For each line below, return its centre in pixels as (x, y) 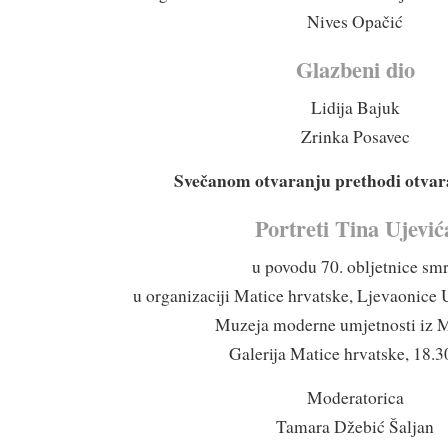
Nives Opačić (355, 21)
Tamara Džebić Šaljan (355, 426)
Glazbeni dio (355, 69)
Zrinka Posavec (355, 136)
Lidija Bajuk (355, 107)
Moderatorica (355, 397)
